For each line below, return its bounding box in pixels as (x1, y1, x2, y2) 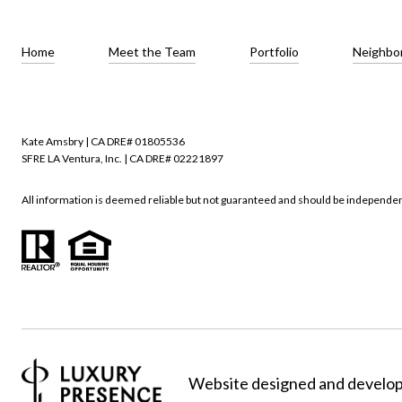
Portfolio (249, 43, 299, 59)
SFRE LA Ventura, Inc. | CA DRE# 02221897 (22, 151, 223, 165)
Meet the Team (109, 43, 196, 59)
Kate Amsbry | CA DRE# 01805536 (22, 134, 185, 148)
